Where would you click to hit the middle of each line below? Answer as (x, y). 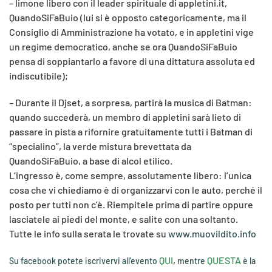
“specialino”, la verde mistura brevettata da (100, 146)
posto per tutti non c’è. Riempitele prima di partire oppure (131, 204)
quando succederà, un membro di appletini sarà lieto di (125, 117)
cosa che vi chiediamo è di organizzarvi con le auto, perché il (136, 190)
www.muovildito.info (211, 233)
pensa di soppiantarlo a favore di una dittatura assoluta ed (132, 61)
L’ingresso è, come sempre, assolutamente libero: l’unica (130, 175)
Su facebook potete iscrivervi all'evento (84, 261)
